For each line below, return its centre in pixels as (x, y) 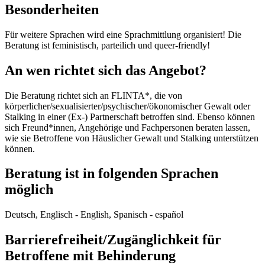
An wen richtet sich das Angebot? (106, 70)
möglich (29, 190)
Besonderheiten (52, 9)
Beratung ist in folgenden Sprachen (112, 174)
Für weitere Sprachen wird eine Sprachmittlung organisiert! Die (123, 34)
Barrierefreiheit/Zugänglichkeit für (113, 240)
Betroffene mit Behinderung (90, 256)
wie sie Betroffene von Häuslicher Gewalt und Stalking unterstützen (132, 138)
